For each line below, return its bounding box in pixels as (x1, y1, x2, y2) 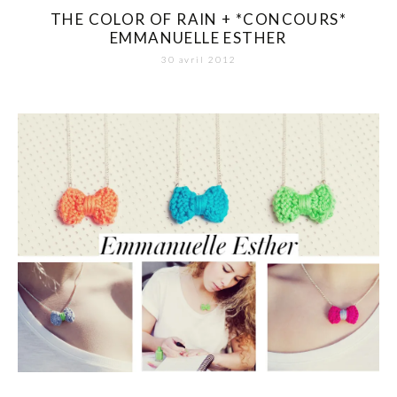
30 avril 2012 (160, 54, 237, 66)
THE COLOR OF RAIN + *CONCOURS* (51, 10, 346, 29)
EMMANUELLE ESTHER (110, 28, 287, 48)
